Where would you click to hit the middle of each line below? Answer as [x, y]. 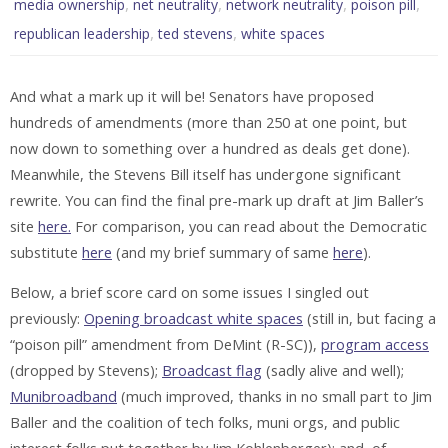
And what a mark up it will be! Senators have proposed [192, 96]
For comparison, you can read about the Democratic [249, 226]
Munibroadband [63, 397]
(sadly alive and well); [333, 371]
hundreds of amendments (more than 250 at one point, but [208, 122]
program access [375, 345]
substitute [46, 252]
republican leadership [82, 33]
